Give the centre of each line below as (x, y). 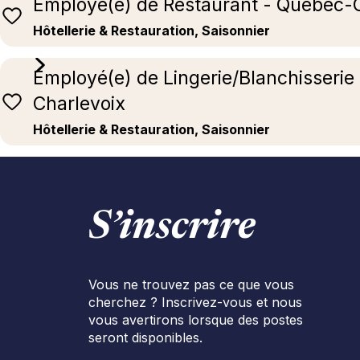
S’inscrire (172, 229)
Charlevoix (79, 104)
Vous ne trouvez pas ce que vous (191, 285)
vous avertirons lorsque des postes (196, 320)
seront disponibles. (145, 338)
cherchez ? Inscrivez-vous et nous (195, 303)
